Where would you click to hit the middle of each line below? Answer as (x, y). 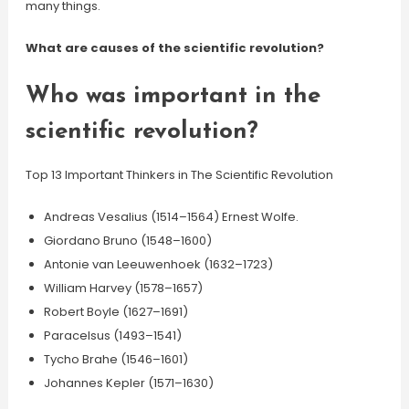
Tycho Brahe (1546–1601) (115, 359)
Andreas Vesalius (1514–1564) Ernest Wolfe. (171, 217)
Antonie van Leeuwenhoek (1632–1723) (158, 264)
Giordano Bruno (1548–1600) (127, 241)
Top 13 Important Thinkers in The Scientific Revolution (179, 175)
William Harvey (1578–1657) (123, 288)
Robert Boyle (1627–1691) (115, 312)
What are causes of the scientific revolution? (174, 48)
